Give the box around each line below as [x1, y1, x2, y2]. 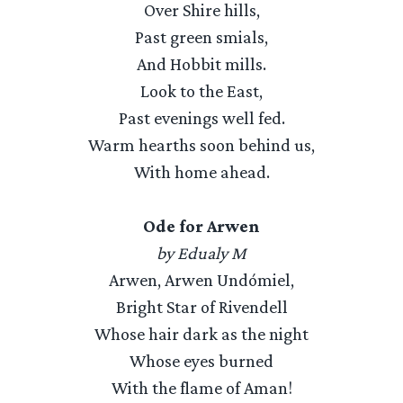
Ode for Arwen [143, 216, 260, 236]
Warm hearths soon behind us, [88, 135, 315, 155]
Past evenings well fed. [118, 108, 285, 128]
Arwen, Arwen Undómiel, [109, 270, 294, 290]
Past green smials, [135, 27, 268, 47]
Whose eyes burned [130, 351, 273, 371]
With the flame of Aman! [111, 378, 292, 398]
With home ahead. [133, 162, 270, 182]
